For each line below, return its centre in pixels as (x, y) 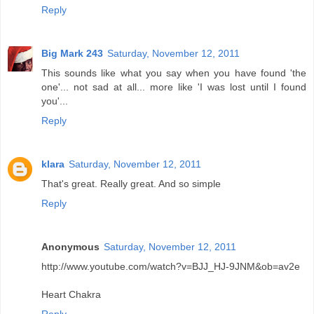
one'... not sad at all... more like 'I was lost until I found (174, 87)
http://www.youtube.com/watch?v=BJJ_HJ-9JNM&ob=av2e (171, 267)
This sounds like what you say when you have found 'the (174, 73)
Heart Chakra (71, 295)
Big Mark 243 (72, 54)
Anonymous (70, 247)
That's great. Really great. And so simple (131, 184)
